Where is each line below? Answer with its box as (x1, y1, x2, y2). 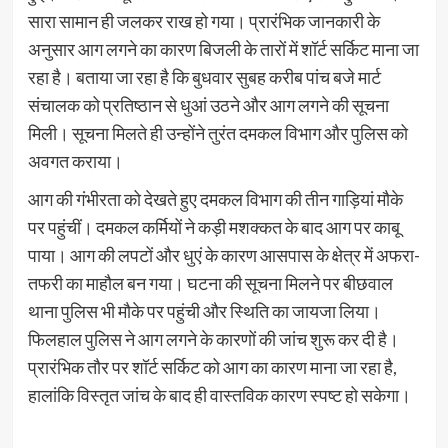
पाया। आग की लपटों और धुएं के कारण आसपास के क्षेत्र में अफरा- (27, 243, 420, 266)
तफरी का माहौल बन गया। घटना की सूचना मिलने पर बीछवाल (27, 271, 393, 294)
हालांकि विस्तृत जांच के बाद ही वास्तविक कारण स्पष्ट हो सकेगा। (27, 383, 411, 406)
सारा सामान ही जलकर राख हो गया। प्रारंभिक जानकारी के (27, 9, 380, 32)
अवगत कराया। (27, 149, 123, 172)
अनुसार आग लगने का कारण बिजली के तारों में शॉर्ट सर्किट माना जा (27, 37, 419, 60)
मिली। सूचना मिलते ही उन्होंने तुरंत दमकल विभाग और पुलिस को (27, 121, 408, 144)
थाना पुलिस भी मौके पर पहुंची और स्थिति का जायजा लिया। (27, 299, 381, 322)
